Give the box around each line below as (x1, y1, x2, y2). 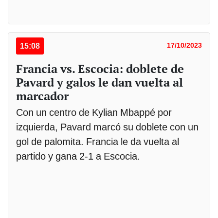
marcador (16, 88, 69, 104)
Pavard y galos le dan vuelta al (16, 74, 183, 90)
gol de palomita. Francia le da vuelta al (16, 135, 179, 147)
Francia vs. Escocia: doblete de (16, 60, 184, 76)
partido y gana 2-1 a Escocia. (16, 150, 140, 162)
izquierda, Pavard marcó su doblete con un (16, 121, 199, 133)
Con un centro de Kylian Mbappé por (16, 106, 172, 118)
